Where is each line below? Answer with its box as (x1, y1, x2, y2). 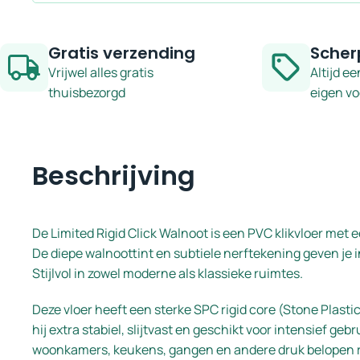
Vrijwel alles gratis (48, 63, 153, 81)
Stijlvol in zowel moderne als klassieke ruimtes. (32, 264, 303, 282)
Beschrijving (32, 157, 195, 194)
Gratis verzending (48, 41, 195, 64)
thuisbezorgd (48, 83, 125, 101)
